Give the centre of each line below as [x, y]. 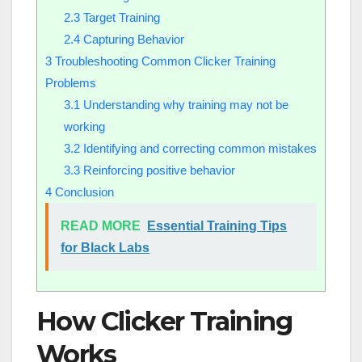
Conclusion [83, 192]
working [84, 126]
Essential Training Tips [217, 225]
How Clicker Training [164, 321]
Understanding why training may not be [184, 104]
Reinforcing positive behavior [157, 170]
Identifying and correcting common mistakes [198, 148]
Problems [71, 82]
